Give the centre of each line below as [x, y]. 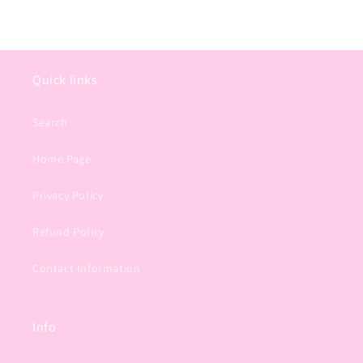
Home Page [62, 159]
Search [50, 122]
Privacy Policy [68, 195]
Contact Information [87, 268]
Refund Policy [68, 232]
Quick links [65, 80]
